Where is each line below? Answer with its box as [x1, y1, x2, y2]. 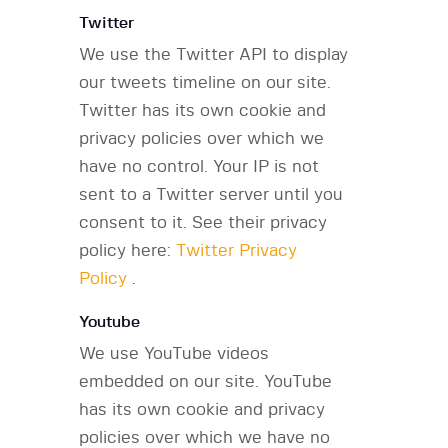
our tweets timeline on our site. [79, 74, 331, 92]
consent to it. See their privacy [79, 214, 327, 232]
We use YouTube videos [79, 345, 269, 363]
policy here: [79, 242, 176, 260]
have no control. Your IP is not [79, 158, 319, 176]
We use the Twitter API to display [79, 46, 348, 64]
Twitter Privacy [176, 242, 297, 260]
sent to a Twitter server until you [79, 186, 343, 204]
